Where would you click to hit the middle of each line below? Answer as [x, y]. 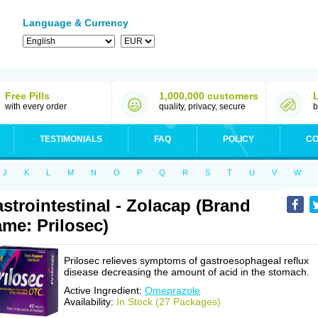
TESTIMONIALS [71, 139]
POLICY [238, 139]
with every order [36, 106]
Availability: [90, 302]
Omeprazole [172, 290]
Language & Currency [76, 23]
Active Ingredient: [104, 290]
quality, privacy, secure [202, 106]
